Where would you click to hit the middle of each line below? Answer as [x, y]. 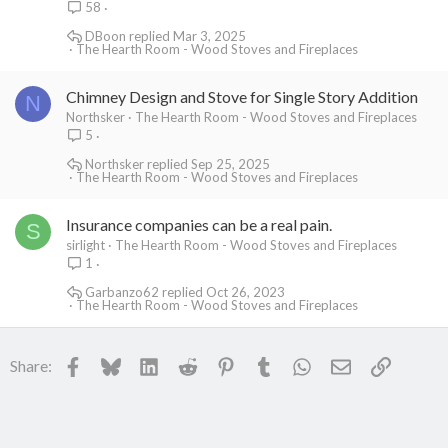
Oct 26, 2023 [245, 291]
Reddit [219, 362]
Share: [31, 365]
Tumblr [299, 362]
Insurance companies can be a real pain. [199, 224]
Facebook [116, 362]
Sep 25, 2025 [230, 163]
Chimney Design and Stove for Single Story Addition [242, 96]
